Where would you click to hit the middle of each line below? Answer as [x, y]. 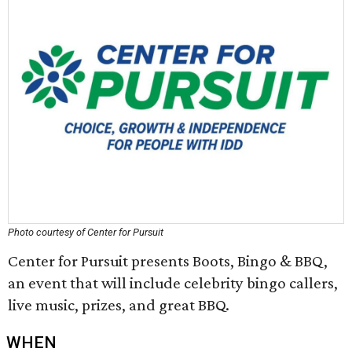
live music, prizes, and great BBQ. [119, 305]
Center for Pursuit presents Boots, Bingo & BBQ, [168, 261]
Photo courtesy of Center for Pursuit [86, 232]
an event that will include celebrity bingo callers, [173, 283]
